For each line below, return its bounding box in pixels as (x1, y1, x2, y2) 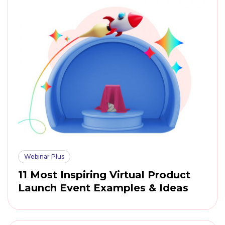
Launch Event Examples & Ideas (18, 182, 188, 194)
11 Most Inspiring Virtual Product (18, 169, 190, 181)
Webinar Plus (24, 152, 65, 160)
